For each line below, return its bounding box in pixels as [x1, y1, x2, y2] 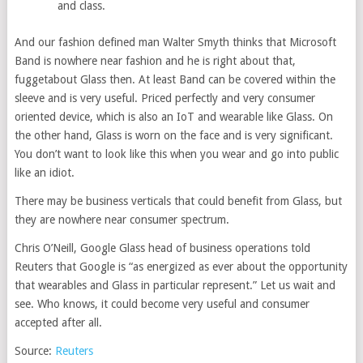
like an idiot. [14, 165, 75, 179]
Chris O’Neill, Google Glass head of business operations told [14, 241, 310, 254]
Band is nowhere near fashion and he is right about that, [14, 53, 296, 67]
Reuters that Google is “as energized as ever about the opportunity [14, 259, 348, 273]
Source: [14, 344, 55, 357]
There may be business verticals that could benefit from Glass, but [14, 194, 342, 207]
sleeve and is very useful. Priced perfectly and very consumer [14, 91, 315, 105]
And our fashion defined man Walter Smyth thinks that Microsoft [14, 35, 336, 49]
